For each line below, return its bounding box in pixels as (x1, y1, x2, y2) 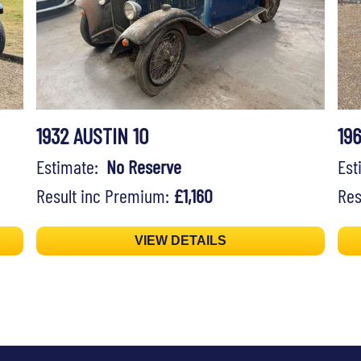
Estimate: (35, 155, 106, 179)
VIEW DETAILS (134, 234, 226, 248)
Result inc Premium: (35, 184, 173, 208)
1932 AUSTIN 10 (35, 122, 148, 150)
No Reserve (106, 155, 181, 179)
